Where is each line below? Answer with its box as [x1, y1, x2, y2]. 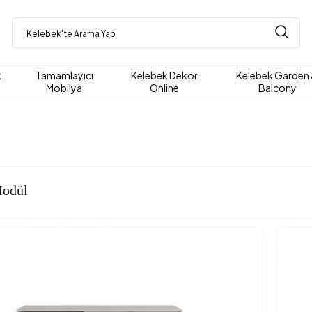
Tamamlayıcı [35, 68, 93, 81]
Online [150, 81, 180, 94]
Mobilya [46, 81, 83, 94]
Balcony [258, 81, 297, 94]
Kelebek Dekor [131, 68, 198, 81]
